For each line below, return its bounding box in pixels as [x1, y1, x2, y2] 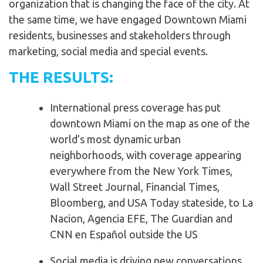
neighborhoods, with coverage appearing [50, 149, 241, 161]
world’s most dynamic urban [50, 133, 181, 146]
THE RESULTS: [9, 69, 113, 86]
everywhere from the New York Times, [50, 165, 232, 177]
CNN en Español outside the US [50, 228, 198, 241]
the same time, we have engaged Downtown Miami [9, 14, 247, 26]
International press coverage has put [50, 102, 221, 114]
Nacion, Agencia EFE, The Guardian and [50, 213, 232, 225]
